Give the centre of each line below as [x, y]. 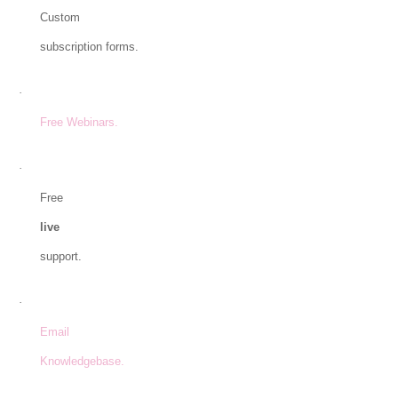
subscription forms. [89, 47]
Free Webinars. [79, 123]
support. [60, 257]
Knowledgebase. [82, 362]
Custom [60, 18]
